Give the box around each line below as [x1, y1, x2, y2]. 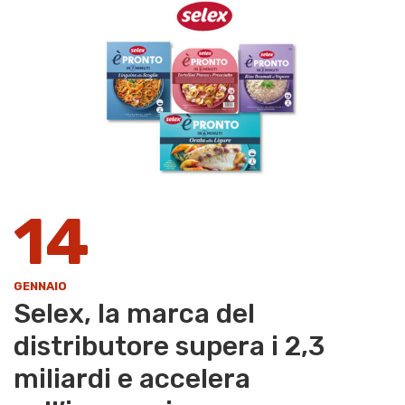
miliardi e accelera [14, 362, 250, 395]
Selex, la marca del [14, 297, 255, 330]
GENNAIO [14, 278, 67, 293]
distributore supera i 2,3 [14, 329, 325, 363]
